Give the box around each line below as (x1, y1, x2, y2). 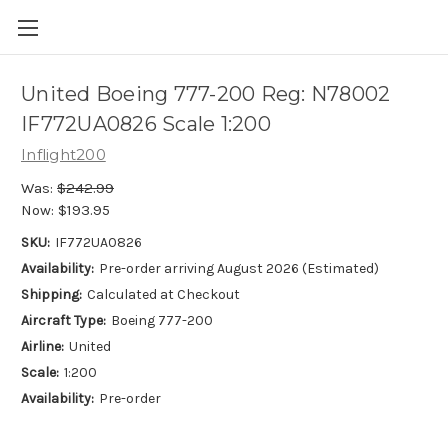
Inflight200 (21, 145, 106, 164)
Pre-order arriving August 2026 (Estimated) (98, 259, 379, 277)
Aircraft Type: (21, 311, 106, 329)
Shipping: (21, 285, 82, 303)
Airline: (21, 337, 64, 355)
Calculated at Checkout (86, 285, 240, 303)
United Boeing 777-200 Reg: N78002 (21, 82, 391, 107)
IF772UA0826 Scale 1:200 (21, 112, 271, 137)
